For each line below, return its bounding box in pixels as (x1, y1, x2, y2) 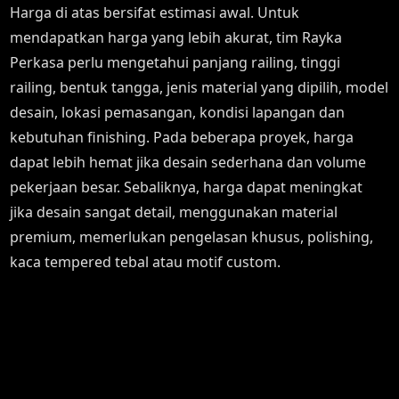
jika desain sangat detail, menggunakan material (10, 202, 338, 222)
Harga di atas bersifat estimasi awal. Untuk (10, 3, 300, 22)
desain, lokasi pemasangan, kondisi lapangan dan (10, 102, 346, 122)
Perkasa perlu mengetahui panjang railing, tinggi (10, 53, 341, 72)
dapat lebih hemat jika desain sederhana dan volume (10, 152, 367, 172)
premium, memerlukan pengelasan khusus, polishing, (10, 227, 374, 247)
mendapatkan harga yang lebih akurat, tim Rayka (10, 28, 343, 47)
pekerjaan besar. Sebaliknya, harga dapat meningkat (10, 177, 363, 197)
